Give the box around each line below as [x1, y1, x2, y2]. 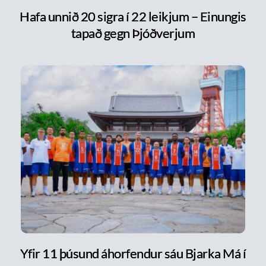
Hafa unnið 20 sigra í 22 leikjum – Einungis [20, 8, 246, 24]
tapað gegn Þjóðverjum [71, 24, 195, 41]
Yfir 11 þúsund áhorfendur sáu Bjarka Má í [20, 245, 246, 262]
